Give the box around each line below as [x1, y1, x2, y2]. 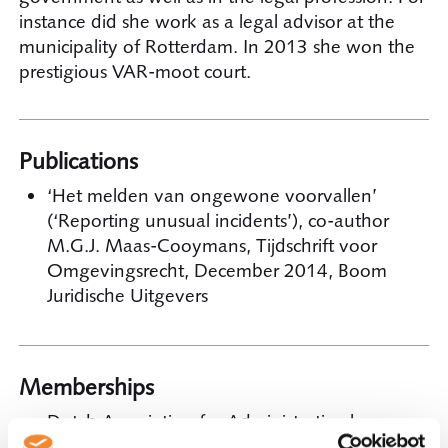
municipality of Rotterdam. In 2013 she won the [18, 34, 415, 58]
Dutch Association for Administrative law [46, 409, 379, 433]
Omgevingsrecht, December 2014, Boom [46, 258, 387, 282]
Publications [18, 147, 138, 176]
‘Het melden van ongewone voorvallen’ [46, 183, 377, 207]
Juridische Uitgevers [46, 283, 208, 307]
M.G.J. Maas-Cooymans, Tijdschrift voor [46, 233, 377, 257]
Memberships [18, 373, 154, 402]
